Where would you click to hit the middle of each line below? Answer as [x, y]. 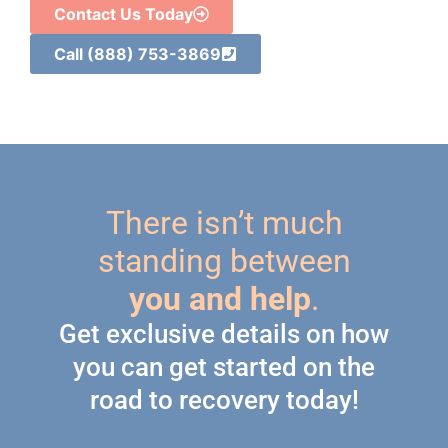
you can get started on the [224, 366]
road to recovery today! [224, 399]
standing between [224, 260]
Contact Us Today [123, 13]
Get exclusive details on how [224, 333]
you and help [220, 298]
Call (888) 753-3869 [137, 53]
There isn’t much [224, 222]
